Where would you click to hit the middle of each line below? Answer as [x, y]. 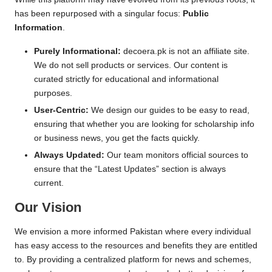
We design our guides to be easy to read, [169, 110]
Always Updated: [69, 155]
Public [196, 13]
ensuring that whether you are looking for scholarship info [144, 124]
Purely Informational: [77, 51]
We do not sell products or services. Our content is [131, 65]
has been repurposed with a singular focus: [99, 13]
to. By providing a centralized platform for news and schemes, [133, 259]
